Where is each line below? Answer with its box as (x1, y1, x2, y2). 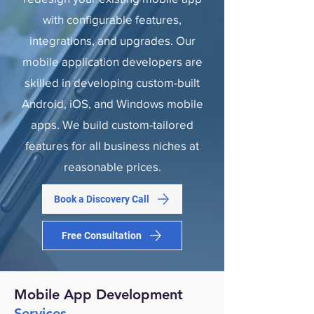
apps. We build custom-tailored (31, 118, 193, 131)
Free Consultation (62, 230, 142, 241)
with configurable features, (43, 13, 182, 26)
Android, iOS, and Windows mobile (21, 97, 203, 110)
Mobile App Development (14, 286, 183, 303)
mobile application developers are (22, 55, 203, 68)
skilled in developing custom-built (25, 76, 200, 89)
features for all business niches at (25, 139, 199, 152)
